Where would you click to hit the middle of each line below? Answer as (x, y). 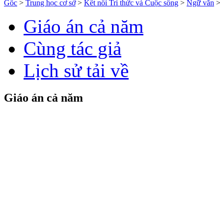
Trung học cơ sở (51, 18)
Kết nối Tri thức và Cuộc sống (131, 18)
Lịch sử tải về (76, 86)
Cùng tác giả (72, 64)
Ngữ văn (200, 18)
